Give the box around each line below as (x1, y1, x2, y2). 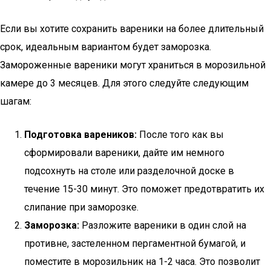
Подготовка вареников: (24, 129, 137, 140)
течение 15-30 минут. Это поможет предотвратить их (24, 183, 264, 195)
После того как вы (137, 129, 224, 140)
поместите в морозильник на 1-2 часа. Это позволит (24, 256, 260, 267)
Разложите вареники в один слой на (79, 220, 246, 231)
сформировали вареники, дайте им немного (24, 147, 224, 158)
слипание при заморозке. (24, 201, 139, 213)
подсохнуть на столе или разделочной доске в (24, 165, 234, 177)
